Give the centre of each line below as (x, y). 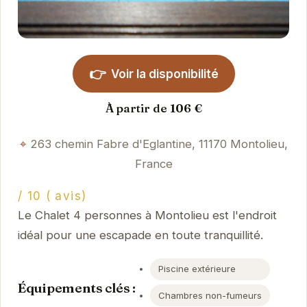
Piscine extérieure (197, 269)
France (153, 163)
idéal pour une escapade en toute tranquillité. (140, 235)
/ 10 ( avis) (52, 196)
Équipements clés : (76, 287)
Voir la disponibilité (164, 74)
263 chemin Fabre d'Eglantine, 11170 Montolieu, (159, 144)
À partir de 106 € (153, 108)
